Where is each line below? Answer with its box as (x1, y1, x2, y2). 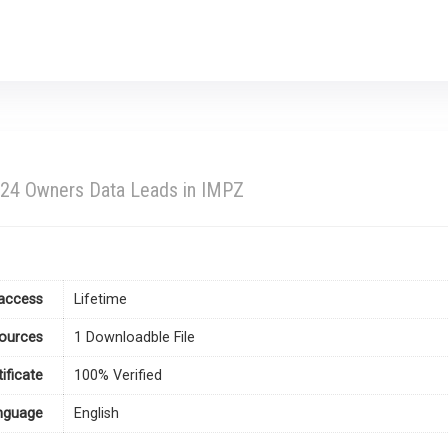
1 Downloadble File (74, 329, 195, 347)
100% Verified (74, 367, 162, 385)
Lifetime (74, 291, 127, 309)
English (74, 405, 119, 423)
